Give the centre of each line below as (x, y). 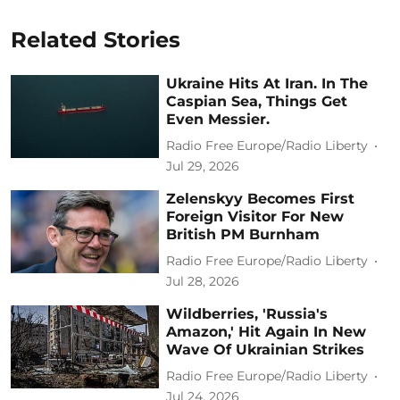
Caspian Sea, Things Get (257, 101)
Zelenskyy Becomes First (261, 198)
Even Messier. (218, 119)
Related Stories (96, 39)
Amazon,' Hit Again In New (267, 331)
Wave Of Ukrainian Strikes (266, 349)
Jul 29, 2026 (203, 166)
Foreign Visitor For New (255, 216)
